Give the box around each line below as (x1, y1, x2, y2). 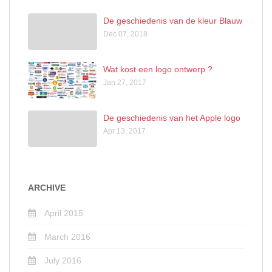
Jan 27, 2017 (103, 78, 146, 87)
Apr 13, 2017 (103, 126, 146, 135)
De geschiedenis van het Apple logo (103, 112, 240, 123)
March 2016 (44, 231, 90, 242)
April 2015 (44, 208, 83, 218)
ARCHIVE (28, 182, 66, 192)
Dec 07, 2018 (103, 29, 148, 38)
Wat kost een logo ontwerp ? (103, 64, 212, 74)
